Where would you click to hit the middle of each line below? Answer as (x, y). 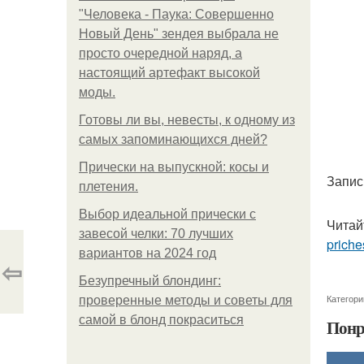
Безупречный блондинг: (150, 281)
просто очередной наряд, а (160, 53)
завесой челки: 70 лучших (156, 234)
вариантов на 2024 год (147, 253)
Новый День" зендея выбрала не (179, 34)
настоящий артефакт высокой (169, 73)
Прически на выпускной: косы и (174, 167)
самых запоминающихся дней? (173, 139)
